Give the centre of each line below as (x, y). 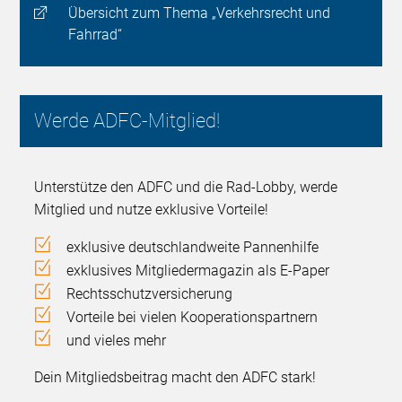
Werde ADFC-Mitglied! (127, 120)
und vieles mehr (117, 340)
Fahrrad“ (95, 35)
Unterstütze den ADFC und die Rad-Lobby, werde (186, 187)
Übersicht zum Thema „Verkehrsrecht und (199, 13)
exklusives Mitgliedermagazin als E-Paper (198, 270)
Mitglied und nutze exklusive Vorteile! (152, 209)
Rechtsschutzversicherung (150, 293)
